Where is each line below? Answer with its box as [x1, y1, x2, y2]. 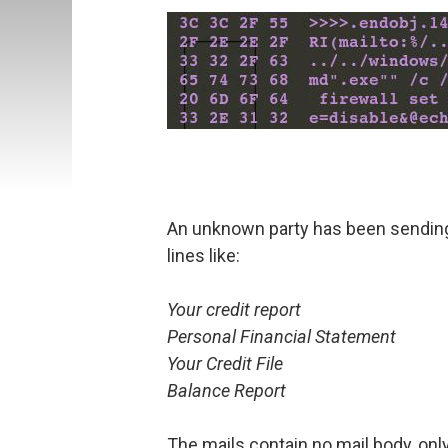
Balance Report [167, 380, 286, 402]
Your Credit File [167, 353, 283, 375]
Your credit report [167, 299, 301, 321]
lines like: [167, 245, 240, 267]
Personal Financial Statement [167, 326, 396, 348]
